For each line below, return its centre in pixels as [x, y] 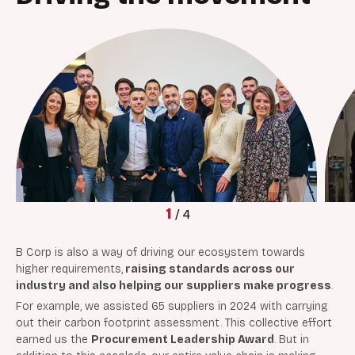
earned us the [53, 340]
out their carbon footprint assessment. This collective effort [174, 323]
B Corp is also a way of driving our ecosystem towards [160, 253]
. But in [292, 340]
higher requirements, [69, 269]
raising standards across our [209, 269]
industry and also [67, 286]
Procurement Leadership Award [183, 340]
